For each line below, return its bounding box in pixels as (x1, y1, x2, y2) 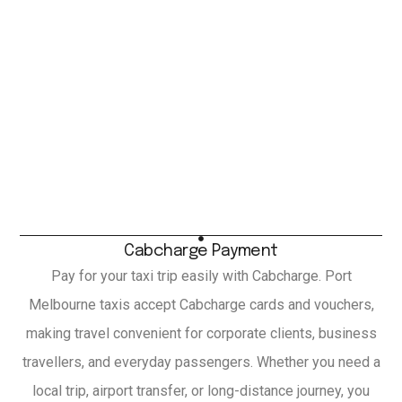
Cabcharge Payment (124, 243, 278, 260)
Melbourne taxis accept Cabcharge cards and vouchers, (28, 296, 374, 314)
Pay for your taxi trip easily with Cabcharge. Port (50, 267, 352, 285)
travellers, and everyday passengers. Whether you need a (22, 354, 380, 371)
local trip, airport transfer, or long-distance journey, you (32, 382, 370, 400)
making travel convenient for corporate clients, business (25, 325, 377, 343)
